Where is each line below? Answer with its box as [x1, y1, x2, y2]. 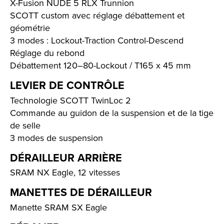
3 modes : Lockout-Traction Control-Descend [10, 33, 183, 46]
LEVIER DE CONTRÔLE [10, 77, 124, 93]
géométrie [10, 21, 50, 34]
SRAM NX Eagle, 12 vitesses [10, 166, 120, 179]
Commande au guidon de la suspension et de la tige [10, 106, 213, 119]
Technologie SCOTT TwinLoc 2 [10, 93, 131, 106]
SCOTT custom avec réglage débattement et [10, 8, 184, 21]
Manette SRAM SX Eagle [10, 200, 107, 213]
